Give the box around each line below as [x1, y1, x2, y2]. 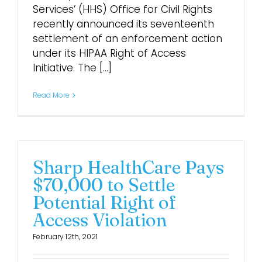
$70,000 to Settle [33, 174, 175, 196]
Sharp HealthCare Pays [33, 156, 224, 178]
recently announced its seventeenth [33, 17, 214, 31]
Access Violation [33, 209, 167, 231]
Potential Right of [33, 191, 176, 213]
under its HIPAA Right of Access [33, 46, 186, 60]
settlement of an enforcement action [33, 32, 222, 46]
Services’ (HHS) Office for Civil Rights [33, 2, 212, 16]
